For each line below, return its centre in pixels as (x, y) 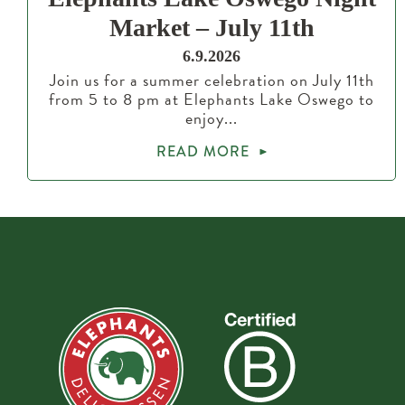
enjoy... (212, 118)
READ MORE (202, 151)
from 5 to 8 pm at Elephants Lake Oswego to (212, 99)
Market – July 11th (212, 28)
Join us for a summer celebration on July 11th (212, 80)
